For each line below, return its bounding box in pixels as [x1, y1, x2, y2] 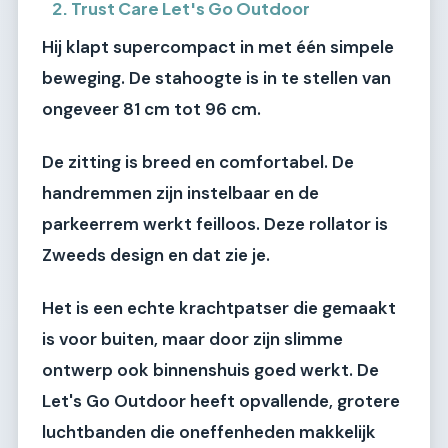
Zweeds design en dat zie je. [42, 243, 270, 266]
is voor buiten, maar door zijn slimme [42, 328, 343, 351]
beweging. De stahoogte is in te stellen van [42, 66, 391, 89]
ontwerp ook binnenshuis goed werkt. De [42, 359, 379, 382]
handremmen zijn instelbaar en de [42, 181, 319, 204]
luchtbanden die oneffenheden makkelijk [42, 421, 376, 444]
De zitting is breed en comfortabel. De [42, 150, 354, 173]
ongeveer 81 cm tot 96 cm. [42, 97, 261, 120]
